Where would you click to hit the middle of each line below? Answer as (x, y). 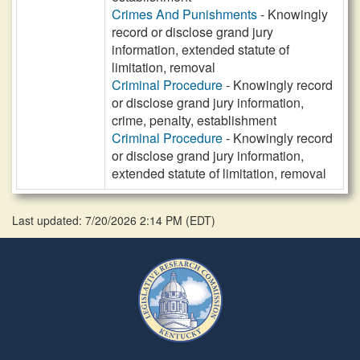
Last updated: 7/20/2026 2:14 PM (99, 220)
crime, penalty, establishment (194, 120)
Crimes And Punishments (184, 14)
